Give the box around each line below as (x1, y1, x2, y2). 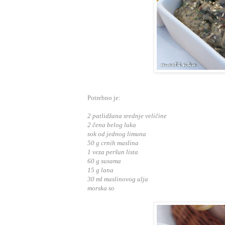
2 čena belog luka (87, 121, 136, 129)
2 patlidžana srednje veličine (87, 112, 167, 120)
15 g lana (87, 166, 114, 174)
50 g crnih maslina (87, 139, 139, 147)
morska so (87, 184, 115, 192)
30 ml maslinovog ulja (87, 175, 148, 183)
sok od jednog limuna (87, 130, 146, 138)
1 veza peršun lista (87, 148, 138, 156)
